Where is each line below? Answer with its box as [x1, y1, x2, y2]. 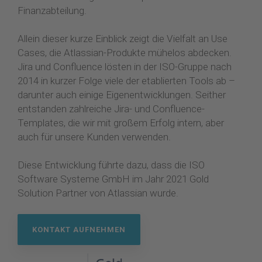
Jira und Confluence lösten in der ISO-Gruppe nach [18, 61, 232, 73]
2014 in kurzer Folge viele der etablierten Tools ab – [18, 75, 235, 87]
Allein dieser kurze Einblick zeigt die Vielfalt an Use [18, 33, 227, 44]
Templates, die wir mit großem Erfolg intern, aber [18, 117, 224, 129]
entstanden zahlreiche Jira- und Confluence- [18, 103, 205, 115]
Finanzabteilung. [18, 5, 87, 16]
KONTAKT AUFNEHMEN [32, 225, 126, 234]
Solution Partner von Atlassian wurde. [18, 187, 178, 199]
